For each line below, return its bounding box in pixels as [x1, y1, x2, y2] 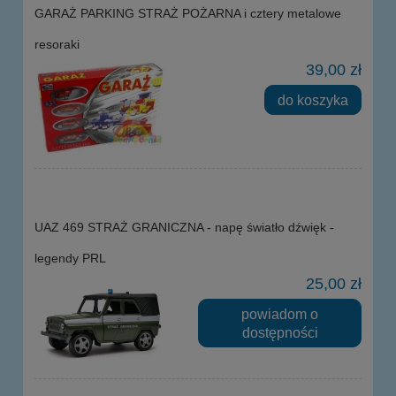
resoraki [34, 36, 80, 51]
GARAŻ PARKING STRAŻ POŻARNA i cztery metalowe [34, 5, 341, 20]
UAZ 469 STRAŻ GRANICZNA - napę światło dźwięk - [34, 219, 334, 234]
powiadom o [241, 305, 318, 322]
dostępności [241, 324, 318, 340]
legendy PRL [34, 250, 106, 265]
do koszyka [278, 91, 349, 108]
